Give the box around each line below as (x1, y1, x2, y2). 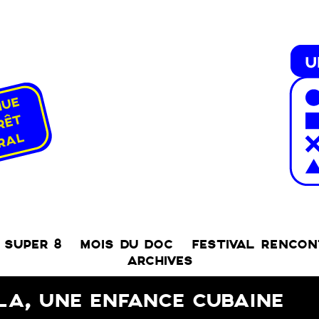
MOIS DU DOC (80, 236, 173, 253)
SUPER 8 (4, 236, 61, 253)
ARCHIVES (126, 253, 193, 269)
